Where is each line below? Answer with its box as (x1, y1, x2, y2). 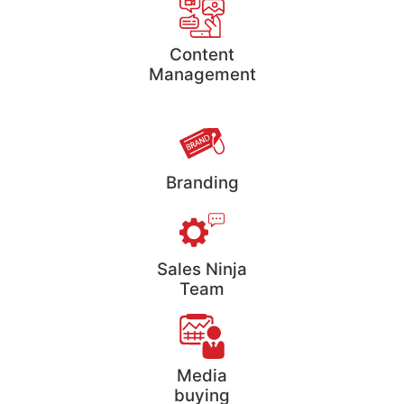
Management (148, 63, 256, 85)
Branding (165, 171, 239, 193)
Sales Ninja (157, 258, 247, 280)
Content (170, 43, 234, 65)
